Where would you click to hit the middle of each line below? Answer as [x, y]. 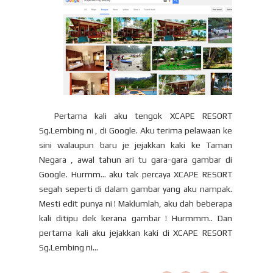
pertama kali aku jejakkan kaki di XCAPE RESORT [136, 233]
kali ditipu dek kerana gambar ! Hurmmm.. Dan [136, 218]
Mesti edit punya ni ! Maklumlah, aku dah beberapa [136, 204]
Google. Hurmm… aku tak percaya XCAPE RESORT [136, 175]
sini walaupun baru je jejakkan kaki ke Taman [136, 145]
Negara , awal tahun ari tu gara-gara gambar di [136, 160]
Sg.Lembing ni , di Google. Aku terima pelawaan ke [136, 131]
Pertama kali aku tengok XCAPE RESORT [136, 116]
